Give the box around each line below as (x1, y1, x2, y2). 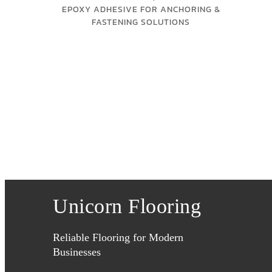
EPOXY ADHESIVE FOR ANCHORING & (61, 2, 220, 16)
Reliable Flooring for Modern (53, 231, 183, 243)
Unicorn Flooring (53, 194, 201, 217)
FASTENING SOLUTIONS (92, 15, 190, 29)
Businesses (53, 245, 101, 258)
